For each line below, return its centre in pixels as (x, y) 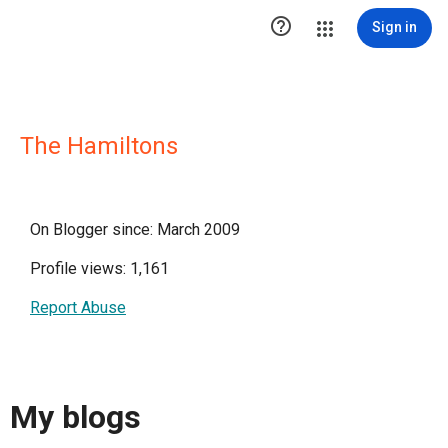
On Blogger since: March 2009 (135, 229)
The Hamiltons (99, 146)
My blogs (75, 417)
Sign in (394, 27)
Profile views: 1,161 (99, 268)
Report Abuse (78, 307)
